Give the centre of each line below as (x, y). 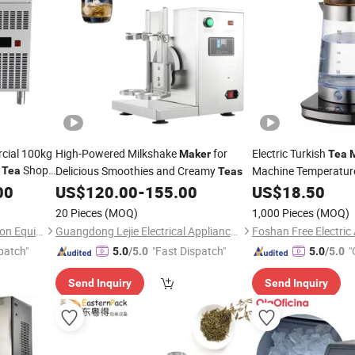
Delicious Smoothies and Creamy (136, 171)
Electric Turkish (290, 153)
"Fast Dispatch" (189, 251)
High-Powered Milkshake (117, 153)
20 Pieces (78, 213)
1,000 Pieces (283, 213)
